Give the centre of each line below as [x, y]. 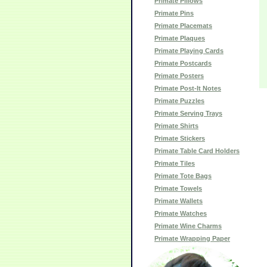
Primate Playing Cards [189, 51]
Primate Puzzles [179, 101]
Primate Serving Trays [188, 113]
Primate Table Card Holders [197, 151]
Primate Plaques [180, 38]
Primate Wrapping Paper [192, 238]
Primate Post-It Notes [188, 88]
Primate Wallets [178, 201]
